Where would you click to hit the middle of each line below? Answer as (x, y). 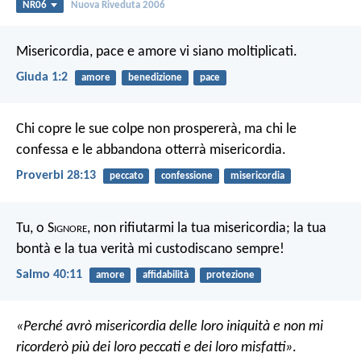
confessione (187, 176)
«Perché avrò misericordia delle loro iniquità (143, 326)
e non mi (297, 326)
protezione (230, 275)
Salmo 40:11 (49, 274)
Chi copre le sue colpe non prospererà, (129, 130)
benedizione (155, 77)
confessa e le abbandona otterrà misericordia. (151, 151)
